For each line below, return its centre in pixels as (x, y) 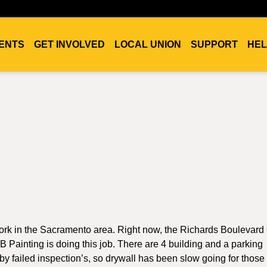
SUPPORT (214, 44)
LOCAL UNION (148, 44)
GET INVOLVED (69, 44)
